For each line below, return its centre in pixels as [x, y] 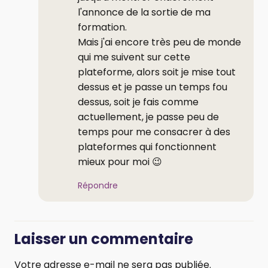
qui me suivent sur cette [134, 57]
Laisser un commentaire [104, 239]
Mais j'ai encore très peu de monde [159, 42]
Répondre [98, 185]
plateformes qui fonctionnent [147, 147]
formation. [102, 27]
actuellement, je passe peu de [148, 117]
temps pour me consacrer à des [154, 132]
